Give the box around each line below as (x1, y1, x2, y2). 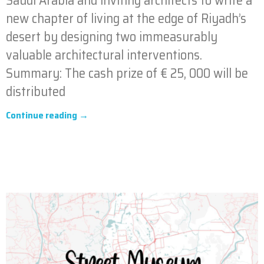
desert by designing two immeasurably (6, 26, 217, 47)
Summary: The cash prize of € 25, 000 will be (6, 62, 248, 84)
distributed (6, 81, 65, 102)
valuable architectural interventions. (6, 44, 202, 65)
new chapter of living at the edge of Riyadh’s (6, 8, 246, 29)
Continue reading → (6, 107, 88, 123)
